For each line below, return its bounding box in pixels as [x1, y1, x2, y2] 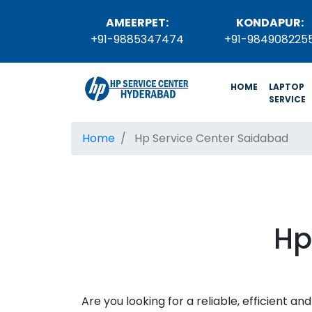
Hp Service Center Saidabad [132, 130, 288, 146]
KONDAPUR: [235, 15, 304, 31]
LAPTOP [269, 81, 304, 93]
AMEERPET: [106, 15, 169, 31]
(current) [257, 80, 302, 92]
